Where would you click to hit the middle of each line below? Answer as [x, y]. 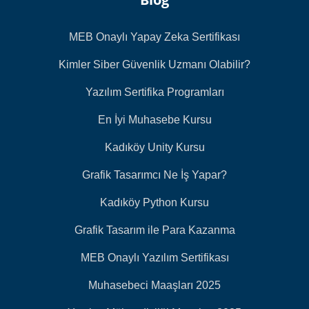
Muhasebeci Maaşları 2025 [154, 285]
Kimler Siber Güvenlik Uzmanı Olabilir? [154, 64]
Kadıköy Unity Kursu [154, 147]
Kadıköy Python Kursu [154, 202]
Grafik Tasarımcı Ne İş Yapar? [154, 175]
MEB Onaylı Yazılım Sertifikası [154, 257]
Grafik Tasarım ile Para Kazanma [154, 230]
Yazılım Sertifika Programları [154, 92]
